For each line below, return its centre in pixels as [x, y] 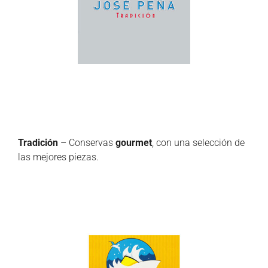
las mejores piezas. [58, 157]
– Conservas [87, 142]
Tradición [38, 142]
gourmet [134, 142]
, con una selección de [198, 142]
